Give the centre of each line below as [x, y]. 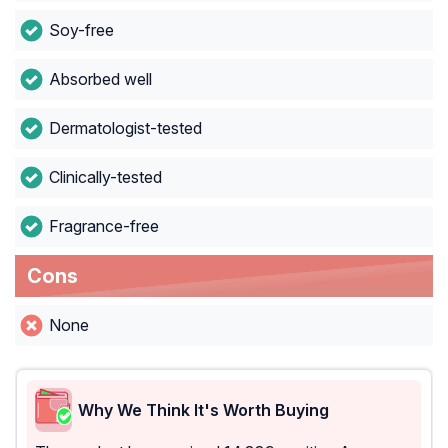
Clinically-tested [105, 177]
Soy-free [81, 30]
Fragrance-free [103, 226]
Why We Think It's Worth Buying [203, 409]
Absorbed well [100, 79]
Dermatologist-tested [125, 128]
